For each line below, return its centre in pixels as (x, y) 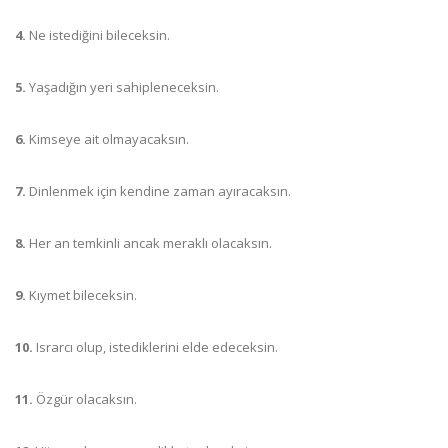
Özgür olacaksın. (85, 399)
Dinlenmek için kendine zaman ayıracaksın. (160, 191)
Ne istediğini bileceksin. (98, 35)
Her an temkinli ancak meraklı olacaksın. (150, 243)
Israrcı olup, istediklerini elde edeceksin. (155, 347)
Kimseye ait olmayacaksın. (107, 139)
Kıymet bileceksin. (81, 295)
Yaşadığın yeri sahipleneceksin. (124, 87)
